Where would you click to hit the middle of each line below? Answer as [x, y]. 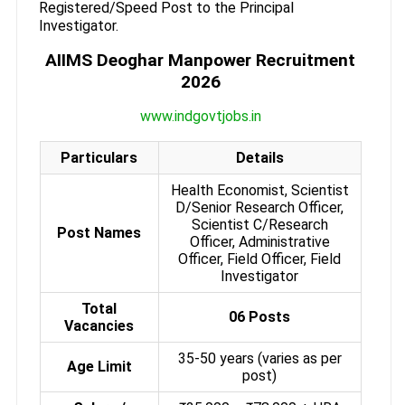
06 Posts [260, 316]
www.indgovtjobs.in [200, 116]
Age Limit [99, 366]
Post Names [99, 232]
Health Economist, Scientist [259, 190]
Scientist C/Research [259, 224]
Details [259, 157]
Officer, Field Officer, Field [260, 259]
